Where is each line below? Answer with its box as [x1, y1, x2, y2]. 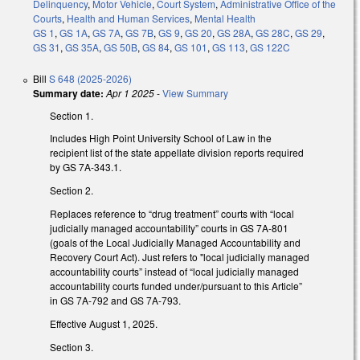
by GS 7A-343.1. [50, 160, 121, 174]
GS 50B [104, 39, 137, 54]
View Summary [162, 85, 228, 100]
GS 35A [65, 39, 99, 54]
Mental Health [194, 10, 256, 25]
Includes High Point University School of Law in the [50, 131, 272, 145]
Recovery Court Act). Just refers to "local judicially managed [50, 250, 309, 264]
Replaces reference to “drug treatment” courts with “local [50, 207, 294, 221]
